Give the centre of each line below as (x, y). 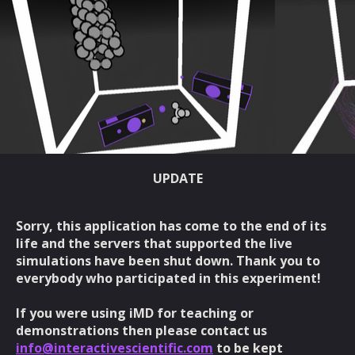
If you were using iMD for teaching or (135, 313)
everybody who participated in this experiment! (168, 278)
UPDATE (177, 178)
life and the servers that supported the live (154, 243)
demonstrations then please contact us (141, 330)
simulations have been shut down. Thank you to (168, 261)
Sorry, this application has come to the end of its (171, 226)
